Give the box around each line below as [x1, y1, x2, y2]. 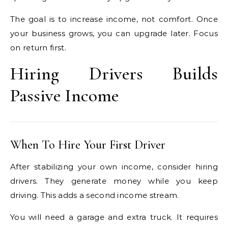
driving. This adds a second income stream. [10, 190, 179, 200]
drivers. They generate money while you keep [10, 176, 218, 186]
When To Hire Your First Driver [10, 137, 165, 152]
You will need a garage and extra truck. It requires [10, 212, 218, 222]
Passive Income [10, 84, 119, 106]
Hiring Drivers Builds [10, 63, 218, 84]
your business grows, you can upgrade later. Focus [10, 28, 218, 38]
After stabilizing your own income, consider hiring [10, 162, 218, 172]
